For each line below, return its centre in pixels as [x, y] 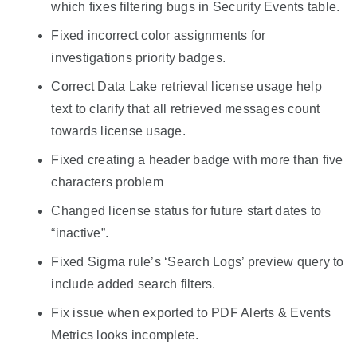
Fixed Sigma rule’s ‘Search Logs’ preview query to [198, 261]
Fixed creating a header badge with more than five [197, 159]
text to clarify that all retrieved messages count [186, 108]
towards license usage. [118, 131]
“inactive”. [80, 233]
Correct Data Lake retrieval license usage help [186, 86]
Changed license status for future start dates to [186, 210]
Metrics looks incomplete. [125, 335]
